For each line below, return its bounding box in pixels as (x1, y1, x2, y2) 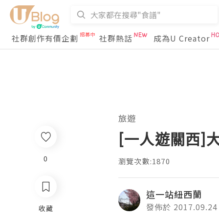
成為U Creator (153, 32, 210, 44)
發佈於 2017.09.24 (146, 201, 218, 213)
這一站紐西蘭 (146, 188, 202, 200)
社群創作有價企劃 (12, 32, 78, 44)
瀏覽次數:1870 (118, 156, 170, 166)
